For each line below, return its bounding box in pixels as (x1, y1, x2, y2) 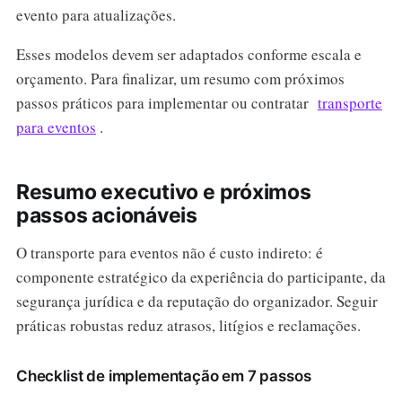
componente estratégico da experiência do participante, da (15, 267, 386, 288)
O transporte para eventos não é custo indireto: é (15, 242, 323, 264)
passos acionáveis (15, 203, 198, 229)
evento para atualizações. (15, 4, 176, 25)
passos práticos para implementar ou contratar (15, 92, 318, 114)
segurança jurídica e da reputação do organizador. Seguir (15, 291, 378, 312)
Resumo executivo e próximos (15, 179, 311, 205)
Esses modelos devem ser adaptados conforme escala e (15, 44, 362, 66)
